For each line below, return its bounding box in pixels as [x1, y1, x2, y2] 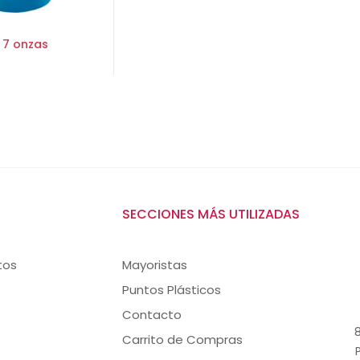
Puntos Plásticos [122, 280, 221, 298]
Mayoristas [122, 256, 187, 273]
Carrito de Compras [122, 330, 243, 348]
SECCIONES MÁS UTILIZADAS [122, 204, 300, 223]
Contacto [122, 305, 182, 323]
